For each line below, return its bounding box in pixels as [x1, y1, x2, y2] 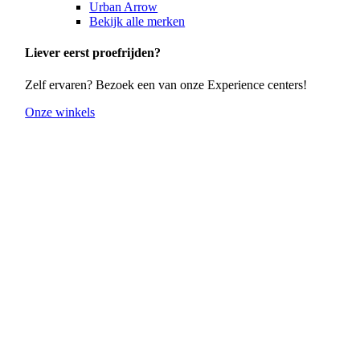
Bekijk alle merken [89, 14, 186, 28]
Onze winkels [25, 104, 96, 119]
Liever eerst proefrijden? [25, 46, 162, 60]
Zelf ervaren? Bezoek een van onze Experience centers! [25, 77, 308, 92]
